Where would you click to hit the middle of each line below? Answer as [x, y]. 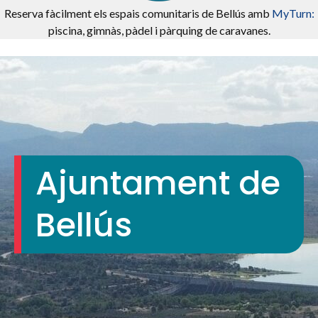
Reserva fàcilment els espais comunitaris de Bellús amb [138, 13]
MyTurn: [293, 13]
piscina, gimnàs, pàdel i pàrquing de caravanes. [159, 30]
